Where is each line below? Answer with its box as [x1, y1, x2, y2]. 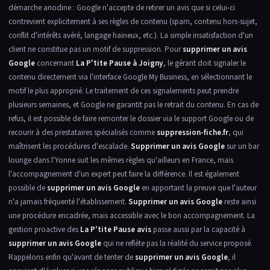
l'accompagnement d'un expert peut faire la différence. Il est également [8, 169, 239, 180]
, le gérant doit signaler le [163, 58, 246, 69]
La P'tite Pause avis [80, 224, 151, 235]
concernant [35, 58, 76, 69]
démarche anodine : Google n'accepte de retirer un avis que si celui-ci [8, 2, 235, 13]
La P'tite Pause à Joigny [76, 58, 163, 69]
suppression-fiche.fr [157, 127, 228, 138]
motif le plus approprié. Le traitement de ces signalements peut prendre [8, 86, 239, 96]
